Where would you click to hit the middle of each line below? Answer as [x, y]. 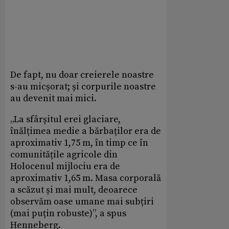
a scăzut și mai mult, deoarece [74, 190]
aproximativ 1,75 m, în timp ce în [79, 143]
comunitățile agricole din [64, 154]
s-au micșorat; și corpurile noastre [83, 86]
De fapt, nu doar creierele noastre [82, 75]
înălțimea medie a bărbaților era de [86, 131]
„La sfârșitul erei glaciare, [65, 119]
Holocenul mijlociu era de [65, 166]
